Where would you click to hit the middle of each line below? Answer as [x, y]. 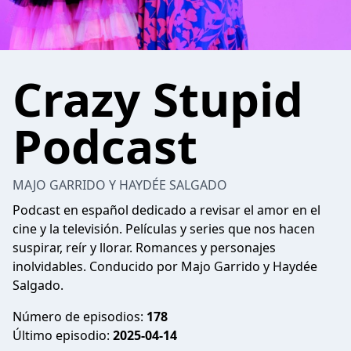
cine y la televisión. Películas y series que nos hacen [164, 229]
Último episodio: [63, 335]
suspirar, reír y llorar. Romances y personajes [144, 248]
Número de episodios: [80, 317]
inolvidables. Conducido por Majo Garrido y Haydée [165, 266]
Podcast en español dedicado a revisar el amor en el [166, 210]
